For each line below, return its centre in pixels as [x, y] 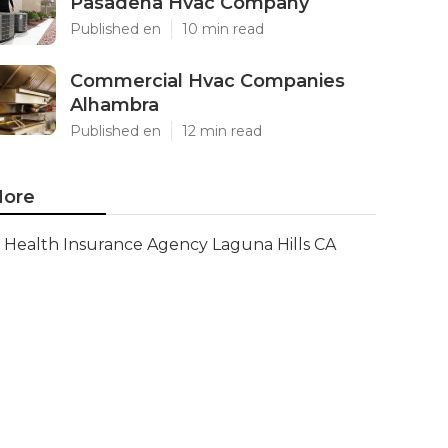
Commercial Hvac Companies [207, 81]
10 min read [223, 29]
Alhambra [114, 105]
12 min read [222, 131]
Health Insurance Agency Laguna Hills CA [170, 244]
